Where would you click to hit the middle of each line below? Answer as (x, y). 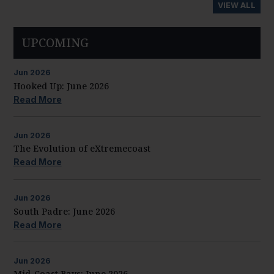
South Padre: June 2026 (64, 211)
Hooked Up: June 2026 (61, 86)
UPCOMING (55, 43)
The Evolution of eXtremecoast (82, 149)
